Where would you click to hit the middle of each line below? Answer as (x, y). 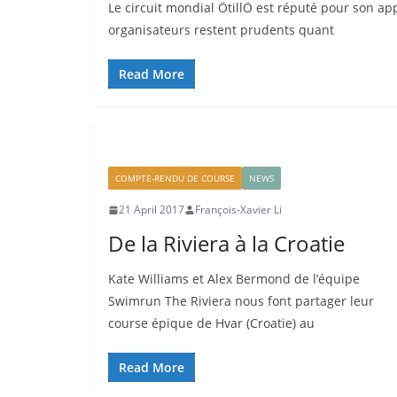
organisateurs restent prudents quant (221, 30)
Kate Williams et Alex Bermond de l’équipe (234, 279)
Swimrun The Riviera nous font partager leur (241, 301)
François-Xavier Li (238, 210)
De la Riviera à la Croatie (226, 243)
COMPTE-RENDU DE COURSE (175, 178)
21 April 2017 (152, 210)
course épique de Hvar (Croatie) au (211, 323)
